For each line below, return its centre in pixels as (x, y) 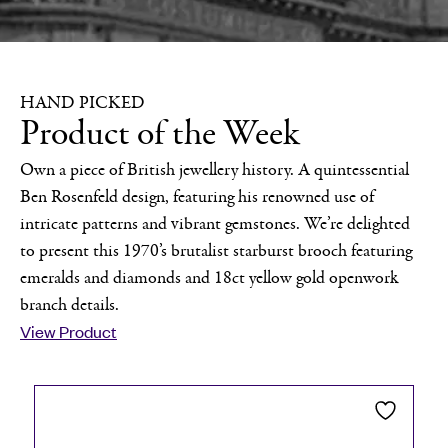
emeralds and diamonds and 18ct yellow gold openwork (209, 277)
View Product (68, 330)
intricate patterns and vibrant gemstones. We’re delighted (215, 223)
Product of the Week (160, 133)
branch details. (69, 304)
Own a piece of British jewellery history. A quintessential (214, 169)
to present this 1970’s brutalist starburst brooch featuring (216, 250)
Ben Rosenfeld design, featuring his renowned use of (197, 196)
